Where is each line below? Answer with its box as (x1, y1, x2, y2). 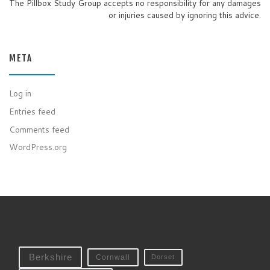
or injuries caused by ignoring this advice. (108, 8, 261, 20)
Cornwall (96, 253, 131, 261)
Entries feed (9, 105, 55, 117)
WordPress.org (9, 141, 67, 153)
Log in (9, 87, 31, 99)
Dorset (151, 253, 175, 261)
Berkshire (28, 252, 72, 262)
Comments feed (9, 123, 69, 135)
